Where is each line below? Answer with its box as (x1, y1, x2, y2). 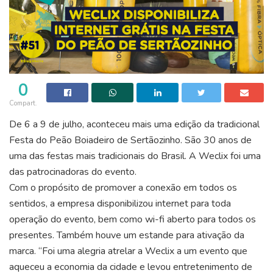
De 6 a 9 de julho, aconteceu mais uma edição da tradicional (9, 118, 260, 132)
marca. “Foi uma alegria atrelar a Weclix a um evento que (9, 244, 247, 258)
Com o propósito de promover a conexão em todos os (9, 181, 237, 195)
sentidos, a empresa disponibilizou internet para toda (9, 197, 231, 211)
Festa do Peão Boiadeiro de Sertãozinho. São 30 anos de (9, 133, 252, 147)
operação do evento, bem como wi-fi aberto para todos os (9, 213, 256, 227)
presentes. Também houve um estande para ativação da (9, 229, 244, 243)
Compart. (9, 99, 37, 108)
